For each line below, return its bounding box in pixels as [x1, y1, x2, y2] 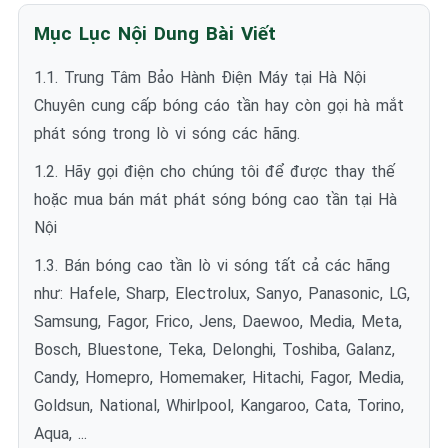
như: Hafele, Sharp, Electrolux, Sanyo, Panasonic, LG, [34, 284, 410, 303]
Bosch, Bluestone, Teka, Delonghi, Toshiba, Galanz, [34, 340, 395, 359]
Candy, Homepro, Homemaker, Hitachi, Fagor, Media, [34, 368, 404, 387]
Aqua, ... [34, 424, 87, 443]
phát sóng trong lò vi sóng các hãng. [34, 124, 300, 143]
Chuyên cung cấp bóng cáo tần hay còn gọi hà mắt [34, 96, 404, 115]
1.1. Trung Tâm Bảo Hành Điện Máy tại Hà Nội [34, 68, 366, 87]
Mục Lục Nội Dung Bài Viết [34, 22, 276, 45]
